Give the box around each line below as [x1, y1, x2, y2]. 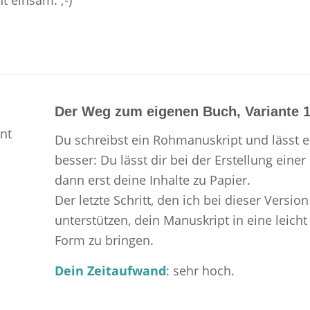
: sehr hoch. [165, 262, 235, 279]
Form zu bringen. [54, 231, 154, 248]
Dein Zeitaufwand [54, 262, 166, 279]
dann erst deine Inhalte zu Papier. [54, 171, 250, 188]
